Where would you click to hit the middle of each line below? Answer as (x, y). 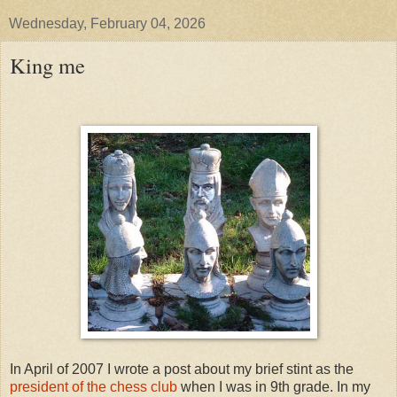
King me (47, 66)
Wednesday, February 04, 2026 (107, 24)
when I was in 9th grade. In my (274, 387)
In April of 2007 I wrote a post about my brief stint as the (182, 370)
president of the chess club (93, 387)
